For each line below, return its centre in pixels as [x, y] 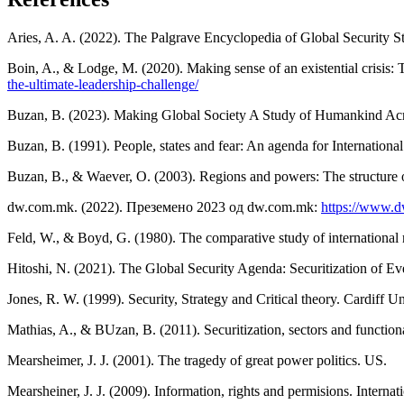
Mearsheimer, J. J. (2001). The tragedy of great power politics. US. [197, 361]
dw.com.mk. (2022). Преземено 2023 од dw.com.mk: [164, 207]
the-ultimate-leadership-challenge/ [103, 85]
